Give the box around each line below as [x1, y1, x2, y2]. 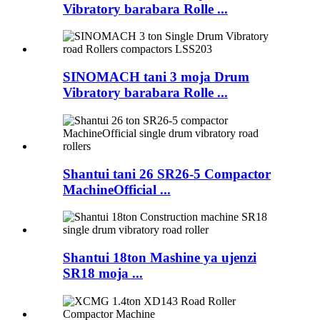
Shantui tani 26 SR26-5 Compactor [63, 166, 271, 181]
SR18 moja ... [63, 266, 143, 281]
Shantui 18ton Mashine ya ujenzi [63, 250, 256, 265]
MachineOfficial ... [63, 181, 171, 197]
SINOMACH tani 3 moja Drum [63, 69, 249, 85]
